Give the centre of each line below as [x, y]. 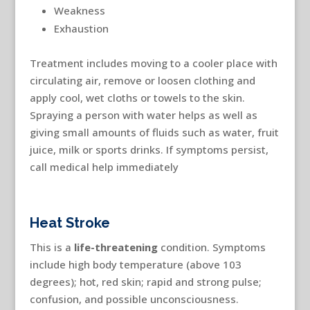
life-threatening [116, 247]
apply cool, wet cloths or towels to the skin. [137, 97]
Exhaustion [81, 28]
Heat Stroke [70, 222]
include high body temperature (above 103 [135, 264]
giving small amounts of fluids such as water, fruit [154, 132]
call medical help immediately [104, 166]
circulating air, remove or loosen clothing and [142, 80]
